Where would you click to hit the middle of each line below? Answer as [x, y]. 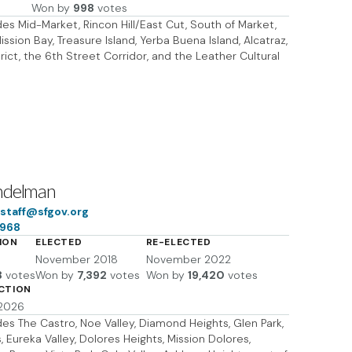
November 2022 [188, 259]
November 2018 [77, 259]
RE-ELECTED [178, 242]
